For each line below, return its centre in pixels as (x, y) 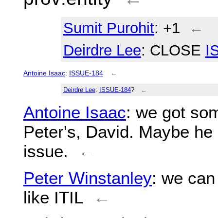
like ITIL (53, 197)
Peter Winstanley (88, 178)
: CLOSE (173, 51)
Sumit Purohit (109, 28)
